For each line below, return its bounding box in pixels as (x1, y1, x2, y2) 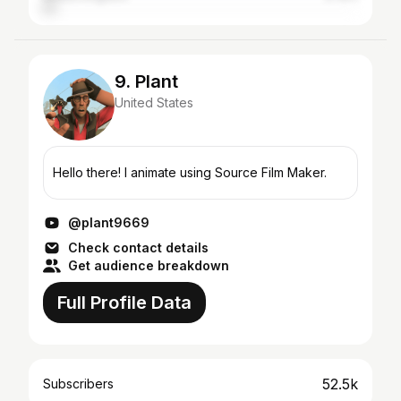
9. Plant (115, 71, 178, 92)
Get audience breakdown (68, 258, 229, 273)
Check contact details (68, 240, 209, 255)
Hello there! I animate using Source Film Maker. (53, 165, 327, 180)
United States (115, 95, 193, 110)
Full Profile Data (57, 292, 192, 313)
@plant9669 (68, 215, 149, 230)
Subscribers (43, 376, 114, 391)
